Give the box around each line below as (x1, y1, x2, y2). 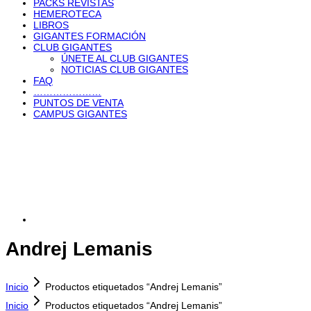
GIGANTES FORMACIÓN (33, 31, 146, 42)
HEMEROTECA (33, 8, 101, 19)
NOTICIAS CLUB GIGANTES (61, 64, 188, 75)
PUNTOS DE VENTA (33, 97, 124, 108)
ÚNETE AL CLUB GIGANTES (61, 53, 188, 64)
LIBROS (33, 19, 69, 31)
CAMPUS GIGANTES (33, 108, 127, 119)
